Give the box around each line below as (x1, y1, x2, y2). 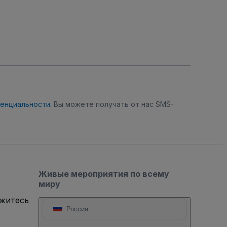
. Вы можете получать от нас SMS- (50, 100, 174, 108)
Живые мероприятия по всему (39, 169, 169, 179)
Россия (66, 205, 88, 213)
